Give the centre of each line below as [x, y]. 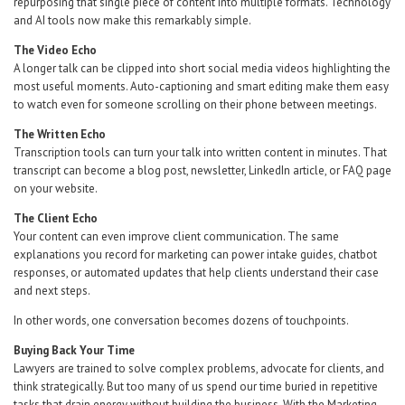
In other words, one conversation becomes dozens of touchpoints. [181, 320]
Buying [31, 350]
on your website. [56, 188]
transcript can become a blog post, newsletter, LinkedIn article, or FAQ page [202, 170]
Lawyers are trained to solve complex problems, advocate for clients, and [199, 368]
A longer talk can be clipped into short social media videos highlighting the [202, 68]
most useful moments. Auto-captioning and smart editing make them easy [201, 86]
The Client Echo [56, 218]
